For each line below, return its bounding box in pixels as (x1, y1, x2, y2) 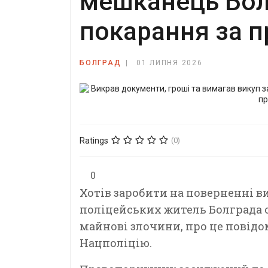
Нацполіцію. (80, 236, 152, 250)
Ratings (80, 135, 108, 145)
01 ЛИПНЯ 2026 (136, 59, 203, 67)
